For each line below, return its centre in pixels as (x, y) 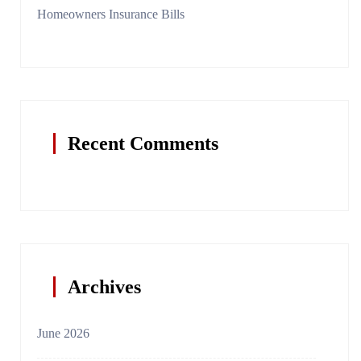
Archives (104, 286)
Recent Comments (143, 143)
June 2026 (63, 333)
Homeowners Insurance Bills (111, 14)
